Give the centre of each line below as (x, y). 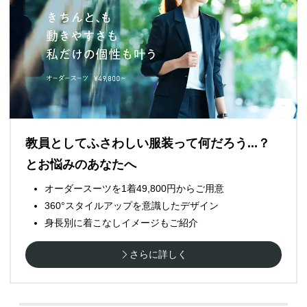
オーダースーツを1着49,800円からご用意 (134, 189)
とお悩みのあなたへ (81, 165)
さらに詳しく (158, 255)
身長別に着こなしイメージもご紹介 (121, 223)
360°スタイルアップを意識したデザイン (132, 206)
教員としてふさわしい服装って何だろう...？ (148, 144)
